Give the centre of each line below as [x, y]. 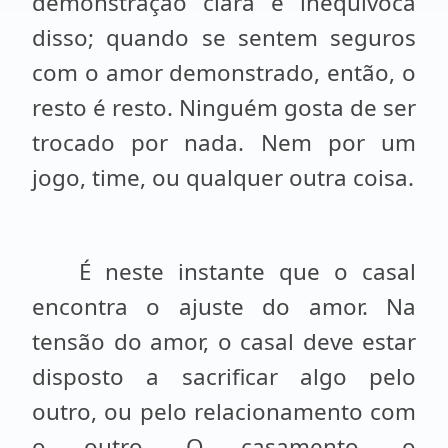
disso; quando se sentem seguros [224, 37]
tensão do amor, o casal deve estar [224, 341]
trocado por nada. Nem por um [224, 142]
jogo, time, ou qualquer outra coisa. [223, 177]
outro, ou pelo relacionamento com [224, 411]
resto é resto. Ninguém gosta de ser [224, 107]
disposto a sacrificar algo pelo [224, 376]
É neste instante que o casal [247, 271]
